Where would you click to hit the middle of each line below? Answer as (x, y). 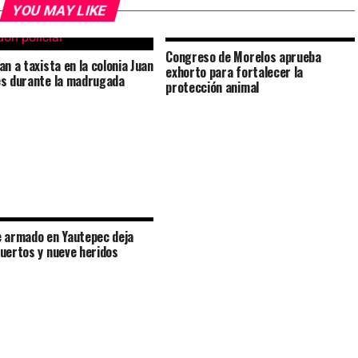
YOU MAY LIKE (59, 10)
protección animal (212, 87)
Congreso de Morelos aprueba (243, 57)
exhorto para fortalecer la (234, 72)
